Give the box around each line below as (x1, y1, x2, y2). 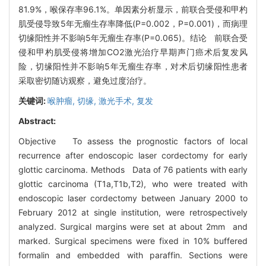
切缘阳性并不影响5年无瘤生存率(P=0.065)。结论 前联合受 (18, 32, 248, 43)
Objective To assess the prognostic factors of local (18, 135, 248, 146)
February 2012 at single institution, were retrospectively (18, 207, 248, 217)
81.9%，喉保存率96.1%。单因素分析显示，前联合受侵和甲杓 (18, 4, 248, 14)
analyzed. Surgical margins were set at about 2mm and (18, 221, 248, 232)
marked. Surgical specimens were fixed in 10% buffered (18, 235, 248, 246)
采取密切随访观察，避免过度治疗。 (18, 75, 151, 85)
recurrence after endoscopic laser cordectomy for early (18, 150, 248, 160)
